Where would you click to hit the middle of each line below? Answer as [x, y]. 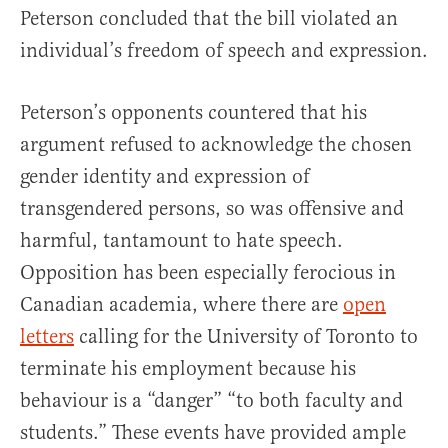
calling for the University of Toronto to [246, 337]
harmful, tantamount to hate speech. [181, 241]
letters [47, 337]
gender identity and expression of [165, 177]
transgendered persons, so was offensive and [212, 209]
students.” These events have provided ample [213, 433]
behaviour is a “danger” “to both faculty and [211, 401]
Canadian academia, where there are [181, 305]
